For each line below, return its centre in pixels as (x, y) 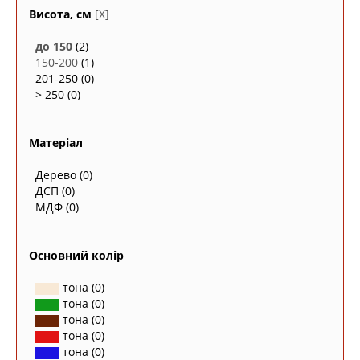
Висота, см (60, 14)
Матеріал (56, 143)
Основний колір (76, 255)
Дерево (56, 175)
